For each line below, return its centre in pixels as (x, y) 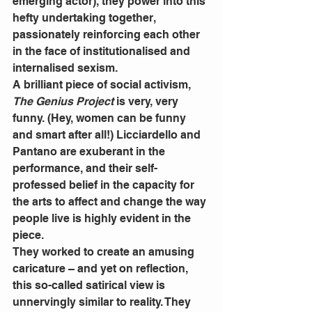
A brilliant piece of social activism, (103, 85)
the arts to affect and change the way (111, 202)
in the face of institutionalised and (103, 52)
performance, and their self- (85, 169)
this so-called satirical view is (90, 286)
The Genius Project (64, 102)
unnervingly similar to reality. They (103, 302)
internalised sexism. (67, 68)
